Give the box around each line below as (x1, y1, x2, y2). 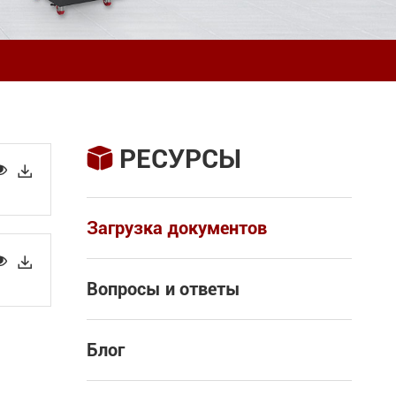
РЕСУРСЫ (119, 143, 241, 174)
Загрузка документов (87, 217, 267, 239)
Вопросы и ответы (87, 278, 240, 300)
